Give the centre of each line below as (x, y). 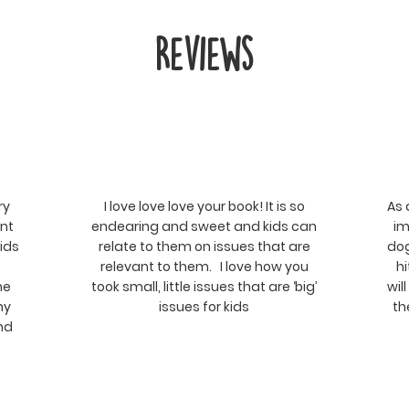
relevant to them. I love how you (204, 267)
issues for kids (204, 307)
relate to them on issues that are (204, 246)
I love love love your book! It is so (204, 206)
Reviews (204, 55)
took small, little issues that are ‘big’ (204, 287)
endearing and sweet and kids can (204, 226)
